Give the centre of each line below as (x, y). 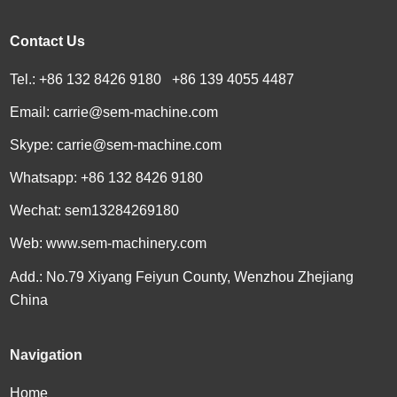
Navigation (47, 354)
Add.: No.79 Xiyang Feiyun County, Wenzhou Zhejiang (182, 276)
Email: (32, 112)
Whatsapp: (46, 177)
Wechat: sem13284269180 (95, 210)
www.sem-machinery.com (127, 243)
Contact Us (48, 41)
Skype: (34, 144)
